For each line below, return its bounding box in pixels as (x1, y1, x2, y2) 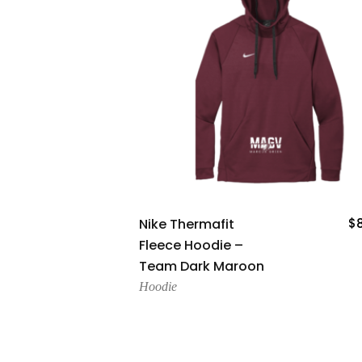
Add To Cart (229, 212, 302, 229)
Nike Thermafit (139, 215, 234, 234)
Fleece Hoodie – (139, 236, 243, 255)
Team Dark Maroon (139, 257, 264, 276)
